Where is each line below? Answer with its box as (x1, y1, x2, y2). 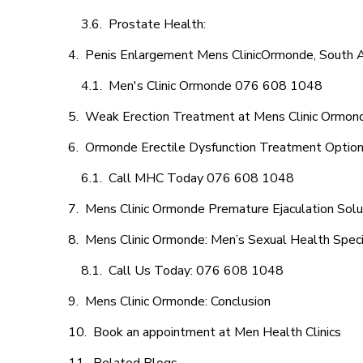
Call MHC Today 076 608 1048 (109, 169, 294, 187)
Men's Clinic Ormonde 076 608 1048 (109, 77, 322, 95)
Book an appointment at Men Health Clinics (93, 323, 341, 341)
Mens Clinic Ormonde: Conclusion (85, 293, 271, 310)
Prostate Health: (109, 15, 209, 33)
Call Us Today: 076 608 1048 (109, 262, 284, 280)
